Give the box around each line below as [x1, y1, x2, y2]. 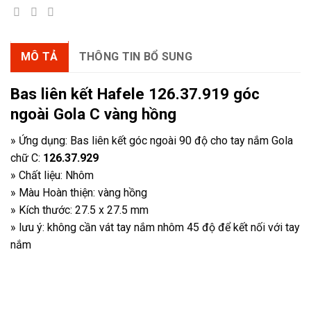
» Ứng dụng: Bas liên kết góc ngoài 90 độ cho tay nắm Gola [10, 134, 293, 147]
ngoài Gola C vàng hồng [10, 104, 176, 123]
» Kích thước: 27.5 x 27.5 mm [10, 203, 149, 217]
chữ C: [10, 151, 43, 165]
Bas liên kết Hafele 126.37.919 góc [10, 84, 260, 103]
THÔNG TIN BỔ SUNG [78, 49, 193, 63]
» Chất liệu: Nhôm [10, 169, 94, 182]
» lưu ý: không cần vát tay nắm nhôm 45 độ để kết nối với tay [10, 221, 300, 234]
